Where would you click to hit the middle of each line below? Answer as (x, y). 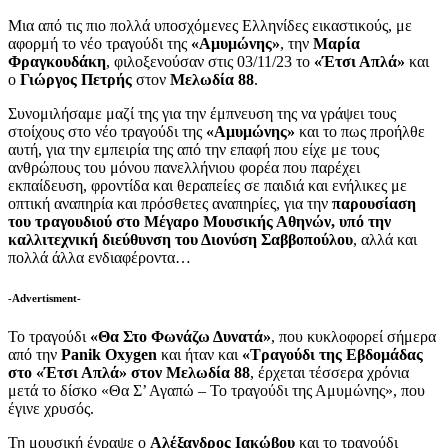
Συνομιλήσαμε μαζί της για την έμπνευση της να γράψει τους (202, 113)
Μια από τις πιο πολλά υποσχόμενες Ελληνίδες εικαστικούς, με (210, 25)
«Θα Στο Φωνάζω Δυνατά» (180, 337)
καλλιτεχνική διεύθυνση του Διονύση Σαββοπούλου (180, 239)
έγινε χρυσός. (51, 409)
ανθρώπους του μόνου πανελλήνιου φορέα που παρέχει (184, 167)
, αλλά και (385, 239)
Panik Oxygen (109, 355)
